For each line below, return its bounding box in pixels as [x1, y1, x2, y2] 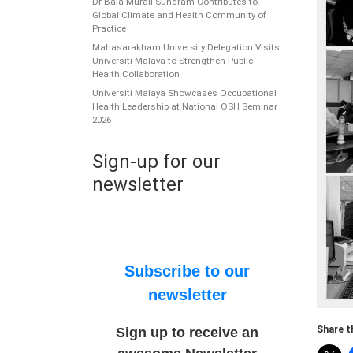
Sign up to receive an [116, 325, 259, 341]
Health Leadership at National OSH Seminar [92, 101, 277, 113]
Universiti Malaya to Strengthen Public [92, 55, 253, 67]
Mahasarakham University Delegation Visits [92, 42, 280, 54]
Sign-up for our [92, 150, 221, 173]
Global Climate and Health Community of [92, 9, 266, 20]
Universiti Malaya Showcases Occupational [92, 87, 277, 99]
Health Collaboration [92, 69, 180, 80]
